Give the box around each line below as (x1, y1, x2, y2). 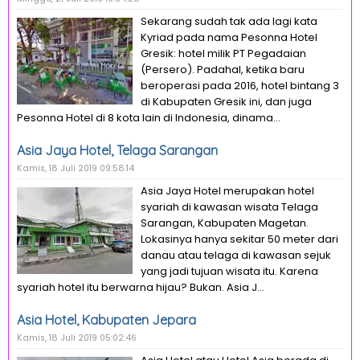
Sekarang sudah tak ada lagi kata (141, 14, 317, 29)
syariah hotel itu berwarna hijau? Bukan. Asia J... (17, 280, 264, 295)
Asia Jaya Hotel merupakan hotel (141, 183, 314, 198)
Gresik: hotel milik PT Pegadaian (141, 46, 306, 61)
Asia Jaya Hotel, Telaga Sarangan (17, 142, 218, 158)
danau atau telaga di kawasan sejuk (141, 247, 331, 263)
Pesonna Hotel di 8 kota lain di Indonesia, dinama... (17, 110, 280, 125)
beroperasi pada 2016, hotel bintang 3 (141, 78, 339, 93)
